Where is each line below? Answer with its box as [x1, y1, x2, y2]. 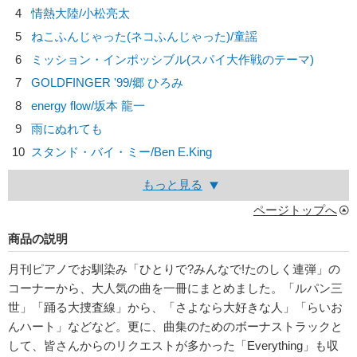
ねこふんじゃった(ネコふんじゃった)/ [31, 29, 233, 43]
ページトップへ [253, 203, 337, 217]
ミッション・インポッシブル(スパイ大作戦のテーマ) [31, 53, 314, 66]
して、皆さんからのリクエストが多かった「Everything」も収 [8, 339, 339, 352]
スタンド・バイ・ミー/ [31, 145, 154, 159]
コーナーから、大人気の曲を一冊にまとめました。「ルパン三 [8, 281, 343, 295]
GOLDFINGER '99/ [31, 76, 132, 89]
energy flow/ [31, 99, 94, 112]
